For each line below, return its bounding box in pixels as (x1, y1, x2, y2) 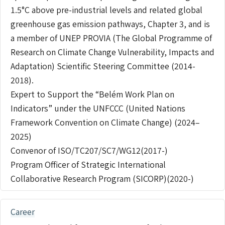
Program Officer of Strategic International (11, 158, 166, 170)
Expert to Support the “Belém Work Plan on (11, 87, 174, 100)
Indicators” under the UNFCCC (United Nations (11, 101, 185, 114)
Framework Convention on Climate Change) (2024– (11, 116, 200, 128)
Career (11, 205, 35, 217)
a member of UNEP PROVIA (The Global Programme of (11, 31, 212, 44)
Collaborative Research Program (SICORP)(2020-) (11, 172, 194, 184)
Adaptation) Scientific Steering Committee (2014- (11, 59, 195, 72)
